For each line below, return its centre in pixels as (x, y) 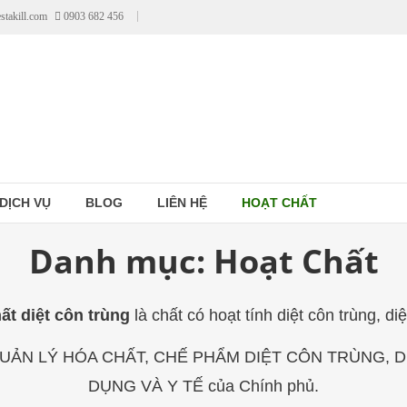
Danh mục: (121, 261)
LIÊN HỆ (182, 203)
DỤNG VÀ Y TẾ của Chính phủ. (203, 387)
